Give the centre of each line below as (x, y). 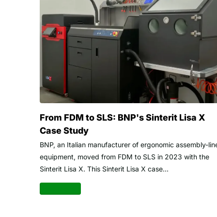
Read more (57, 189)
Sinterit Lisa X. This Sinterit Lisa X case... (104, 169)
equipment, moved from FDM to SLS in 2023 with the (124, 157)
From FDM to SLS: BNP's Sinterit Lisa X (123, 118)
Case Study (64, 131)
